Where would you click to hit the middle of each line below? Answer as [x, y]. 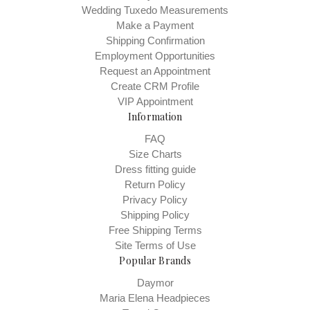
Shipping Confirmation [155, 41]
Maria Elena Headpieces [155, 298]
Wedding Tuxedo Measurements [155, 10]
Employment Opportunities [155, 56]
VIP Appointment [155, 102]
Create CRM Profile [155, 86]
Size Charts [155, 154]
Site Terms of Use [155, 246]
